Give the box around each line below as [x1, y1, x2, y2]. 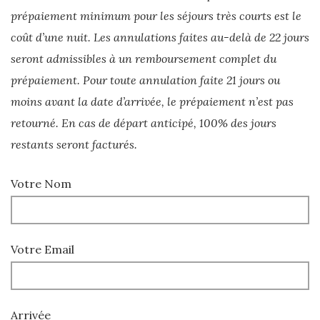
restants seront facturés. [11, 137, 137, 151]
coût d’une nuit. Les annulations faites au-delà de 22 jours [11, 30, 309, 44]
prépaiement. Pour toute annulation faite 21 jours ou [11, 73, 280, 87]
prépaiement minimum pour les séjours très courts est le [11, 9, 301, 23]
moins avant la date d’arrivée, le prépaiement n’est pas [11, 94, 294, 109]
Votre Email [11, 242, 74, 256]
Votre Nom [11, 176, 71, 191]
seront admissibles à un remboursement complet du [11, 51, 276, 66]
